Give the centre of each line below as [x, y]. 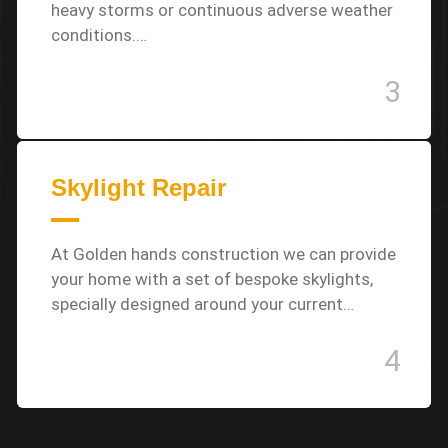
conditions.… [99, 35]
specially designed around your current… [202, 304]
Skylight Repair [138, 187]
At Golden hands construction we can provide [223, 254]
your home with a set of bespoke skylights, [212, 279]
